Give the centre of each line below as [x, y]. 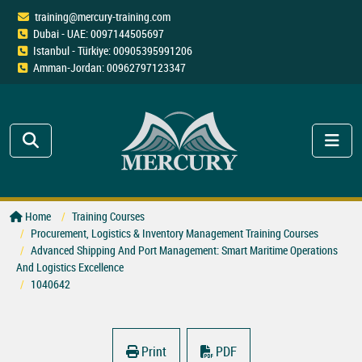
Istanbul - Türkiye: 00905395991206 [113, 51]
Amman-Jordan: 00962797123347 [109, 67]
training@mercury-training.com [103, 17]
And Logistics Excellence [70, 267]
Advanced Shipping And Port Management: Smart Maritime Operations [184, 250]
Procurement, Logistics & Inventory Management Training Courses [175, 234]
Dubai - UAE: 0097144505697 [99, 34]
